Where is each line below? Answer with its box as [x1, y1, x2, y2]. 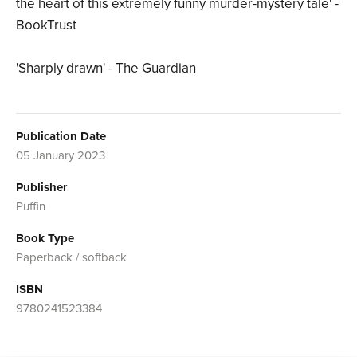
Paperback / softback [16, 249, 127, 265]
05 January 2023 [16, 147, 105, 163]
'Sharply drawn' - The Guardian [16, 59, 196, 76]
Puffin [16, 198, 45, 214]
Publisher [16, 179, 67, 194]
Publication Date [16, 128, 106, 143]
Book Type [16, 230, 74, 245]
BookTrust [16, 16, 76, 33]
